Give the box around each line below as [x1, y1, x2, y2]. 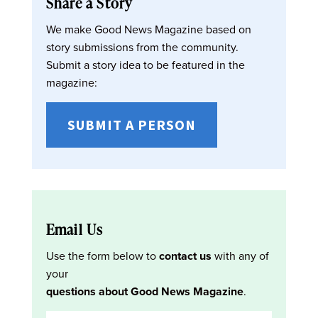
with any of [211, 247, 269, 264]
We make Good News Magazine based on [45, 21, 251, 38]
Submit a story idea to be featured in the [45, 56, 245, 73]
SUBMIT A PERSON [67, 115, 196, 133]
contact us [158, 247, 212, 264]
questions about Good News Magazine [45, 283, 243, 300]
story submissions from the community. [45, 38, 238, 55]
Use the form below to [45, 247, 159, 264]
